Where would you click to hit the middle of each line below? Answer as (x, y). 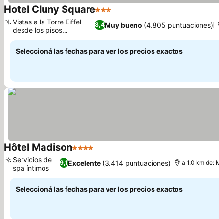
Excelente (84, 163)
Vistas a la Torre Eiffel (47, 22)
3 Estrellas (114, 15)
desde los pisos (37, 30)
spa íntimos (31, 168)
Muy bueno (124, 25)
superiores (29, 38)
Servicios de (32, 160)
